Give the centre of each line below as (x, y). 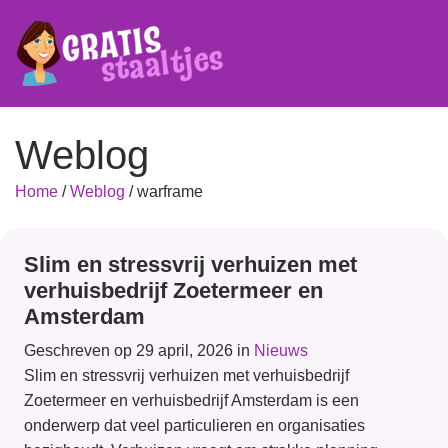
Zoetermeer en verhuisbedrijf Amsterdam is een (191, 400)
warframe (170, 191)
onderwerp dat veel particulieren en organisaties (194, 425)
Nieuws (281, 350)
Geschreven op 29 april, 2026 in (139, 350)
